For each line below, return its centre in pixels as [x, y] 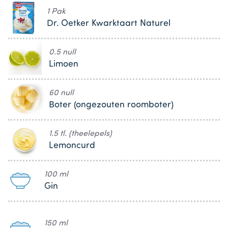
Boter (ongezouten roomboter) [111, 105]
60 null [61, 93]
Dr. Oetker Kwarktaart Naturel [109, 23]
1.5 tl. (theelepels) [80, 134]
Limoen [64, 64]
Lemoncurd [72, 146]
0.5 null [62, 52]
